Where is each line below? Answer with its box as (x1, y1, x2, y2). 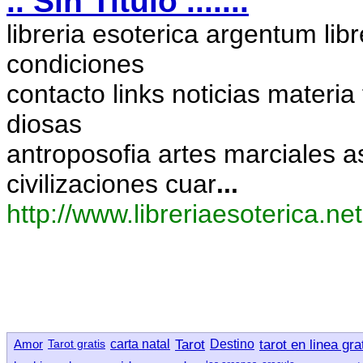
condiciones (6, 49, 144, 79)
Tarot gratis (48, 337, 105, 350)
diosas (6, 109, 82, 139)
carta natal (110, 337, 170, 351)
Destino (210, 337, 254, 351)
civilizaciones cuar (6, 169, 216, 199)
